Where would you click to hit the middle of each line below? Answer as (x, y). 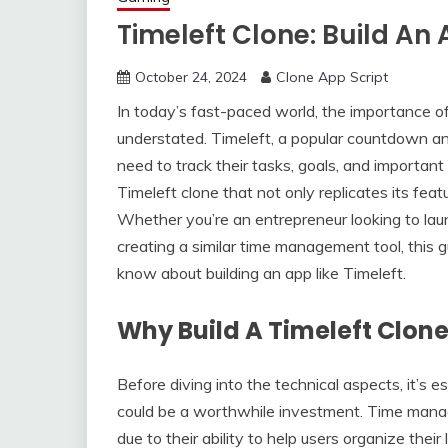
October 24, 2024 (191, 76)
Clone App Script (332, 76)
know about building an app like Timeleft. (261, 272)
